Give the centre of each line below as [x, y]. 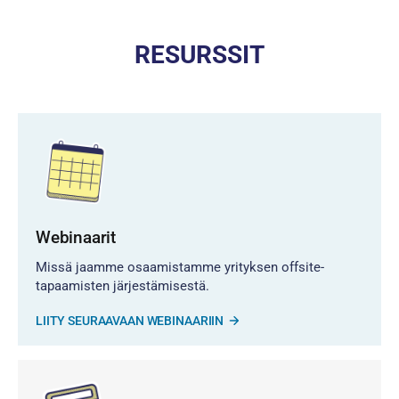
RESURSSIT [199, 54]
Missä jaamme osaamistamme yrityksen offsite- [180, 267]
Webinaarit [76, 237]
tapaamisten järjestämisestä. [122, 285]
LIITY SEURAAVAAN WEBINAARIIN [130, 320]
